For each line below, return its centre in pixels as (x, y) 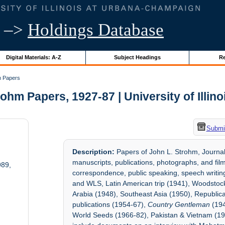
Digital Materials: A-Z (33, 57)
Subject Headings (137, 57)
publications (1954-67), (110, 205)
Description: (94, 152)
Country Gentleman (179, 205)
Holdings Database (96, 30)
